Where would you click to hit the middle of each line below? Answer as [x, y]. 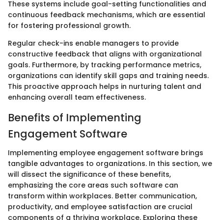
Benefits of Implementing [75, 118]
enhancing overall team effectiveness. [77, 97]
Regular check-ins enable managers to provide [93, 43]
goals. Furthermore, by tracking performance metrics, [105, 65]
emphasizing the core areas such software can [93, 185]
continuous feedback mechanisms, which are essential [107, 15]
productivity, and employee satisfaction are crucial [100, 206]
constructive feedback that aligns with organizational [105, 54]
